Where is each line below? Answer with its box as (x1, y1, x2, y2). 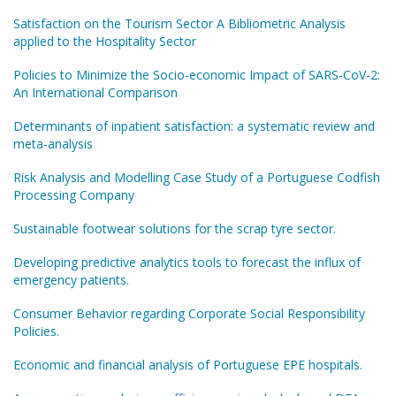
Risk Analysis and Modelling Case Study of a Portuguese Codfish (13, 169, 380, 186)
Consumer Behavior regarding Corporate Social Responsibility (13, 305, 365, 322)
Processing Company (13, 187, 134, 203)
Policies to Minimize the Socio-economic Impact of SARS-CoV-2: (13, 66, 380, 83)
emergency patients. (13, 271, 129, 288)
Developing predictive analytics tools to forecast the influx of (13, 254, 361, 270)
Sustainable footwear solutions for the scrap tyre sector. (13, 220, 336, 237)
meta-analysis (13, 135, 93, 152)
